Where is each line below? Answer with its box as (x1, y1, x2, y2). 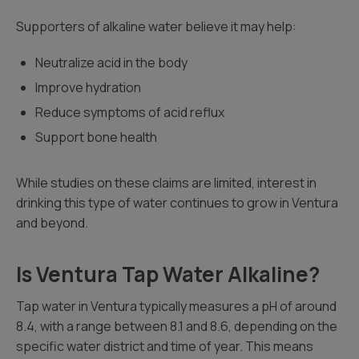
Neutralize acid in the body (35, 54, 188, 71)
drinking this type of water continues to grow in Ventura (16, 194, 338, 212)
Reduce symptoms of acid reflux (35, 103, 224, 121)
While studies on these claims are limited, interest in (16, 174, 317, 192)
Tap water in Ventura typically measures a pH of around (16, 297, 337, 315)
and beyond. (16, 214, 88, 232)
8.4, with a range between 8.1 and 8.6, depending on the (16, 317, 337, 335)
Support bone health (35, 128, 157, 146)
